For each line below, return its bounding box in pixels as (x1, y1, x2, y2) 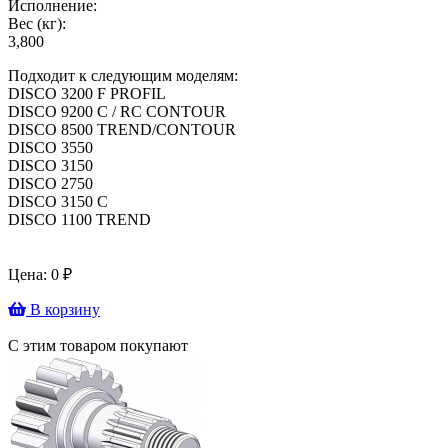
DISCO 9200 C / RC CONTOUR (8, 102, 230, 120)
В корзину (26, 300, 100, 318)
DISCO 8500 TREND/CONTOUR (8, 120, 240, 138)
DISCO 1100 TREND (8, 210, 151, 228)
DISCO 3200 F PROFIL (8, 84, 166, 102)
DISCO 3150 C (8, 192, 108, 210)
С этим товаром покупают (8, 336, 188, 354)
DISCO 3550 (8, 138, 93, 156)
